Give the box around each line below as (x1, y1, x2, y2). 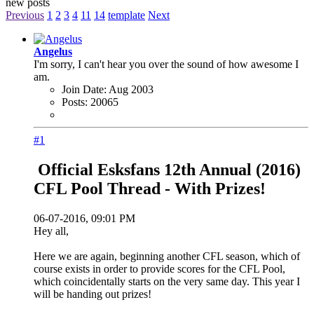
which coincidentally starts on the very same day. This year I (34, 275, 300, 287)
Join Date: (62, 83, 107, 95)
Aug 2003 (109, 83, 153, 95)
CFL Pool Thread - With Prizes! (34, 179, 266, 198)
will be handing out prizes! (34, 287, 151, 300)
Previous (6, 8, 44, 21)
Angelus (34, 45, 72, 57)
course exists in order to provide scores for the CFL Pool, (34, 262, 285, 275)
